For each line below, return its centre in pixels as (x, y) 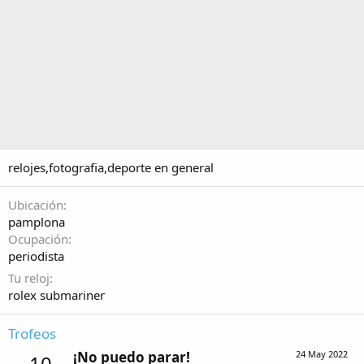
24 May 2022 (322, 354)
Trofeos (32, 333)
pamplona (37, 221)
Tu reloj (29, 277)
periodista (36, 256)
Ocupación (38, 238)
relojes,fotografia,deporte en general (111, 167)
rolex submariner (56, 295)
